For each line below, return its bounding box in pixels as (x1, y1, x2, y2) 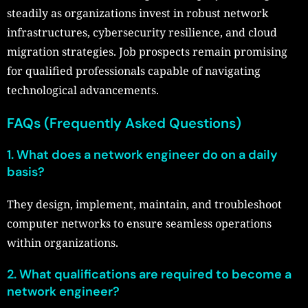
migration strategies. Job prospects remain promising (7, 44, 287, 60)
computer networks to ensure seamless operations (7, 216, 272, 232)
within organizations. (7, 235, 118, 251)
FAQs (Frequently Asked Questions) (7, 114, 241, 133)
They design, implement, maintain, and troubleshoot (7, 197, 282, 212)
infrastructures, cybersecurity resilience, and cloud (7, 25, 277, 41)
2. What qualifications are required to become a (7, 266, 291, 283)
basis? (7, 164, 47, 181)
